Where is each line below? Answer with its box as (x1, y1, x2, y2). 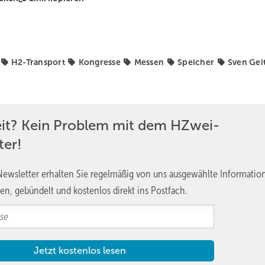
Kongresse (78, 57, 121, 67)
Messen (134, 57, 164, 67)
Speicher (177, 57, 215, 67)
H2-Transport (11, 57, 65, 67)
